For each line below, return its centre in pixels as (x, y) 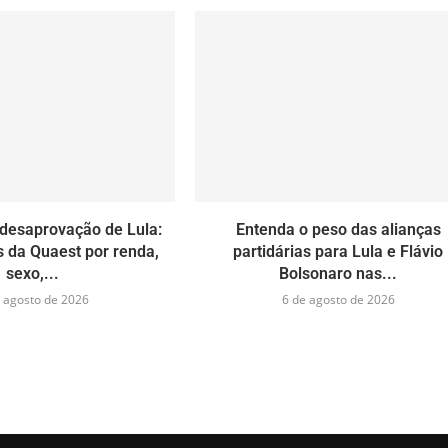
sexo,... (33, 273)
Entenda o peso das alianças (338, 229)
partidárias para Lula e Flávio (338, 251)
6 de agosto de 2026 (338, 299)
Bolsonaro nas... (338, 273)
